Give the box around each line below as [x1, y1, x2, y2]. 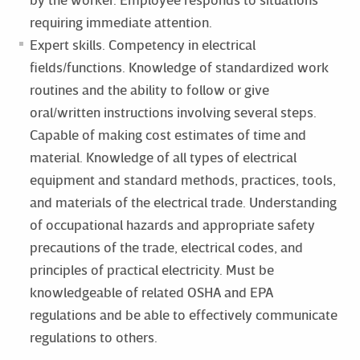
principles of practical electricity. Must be [29, 260, 274, 278]
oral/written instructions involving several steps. [29, 103, 317, 121]
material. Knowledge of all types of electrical [29, 148, 297, 166]
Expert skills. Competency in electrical [29, 35, 256, 53]
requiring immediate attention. [29, 13, 212, 31]
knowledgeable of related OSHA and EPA [29, 283, 273, 301]
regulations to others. [29, 328, 157, 346]
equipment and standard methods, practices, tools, [29, 170, 336, 188]
